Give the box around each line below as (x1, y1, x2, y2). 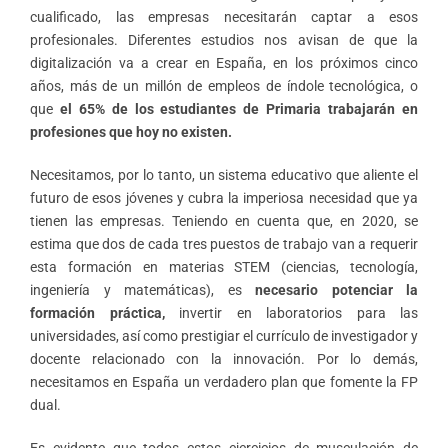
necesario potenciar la (255, 281, 418, 298)
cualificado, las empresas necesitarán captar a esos (30, 8, 418, 25)
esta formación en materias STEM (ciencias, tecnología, (30, 258, 418, 275)
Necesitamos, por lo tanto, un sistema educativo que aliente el (30, 166, 418, 183)
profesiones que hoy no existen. (30, 123, 232, 140)
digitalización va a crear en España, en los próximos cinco (30, 54, 418, 71)
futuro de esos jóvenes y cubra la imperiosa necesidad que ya (30, 189, 418, 206)
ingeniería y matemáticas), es (30, 281, 255, 298)
